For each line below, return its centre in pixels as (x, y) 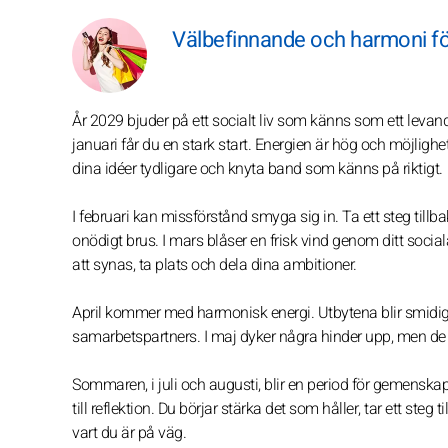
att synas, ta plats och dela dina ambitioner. (214, 265)
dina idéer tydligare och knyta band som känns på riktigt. (257, 169)
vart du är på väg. (129, 433)
